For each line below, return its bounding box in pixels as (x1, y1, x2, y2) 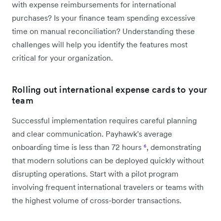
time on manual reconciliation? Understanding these (12, 26, 195, 36)
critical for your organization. (12, 52, 113, 63)
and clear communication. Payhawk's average (12, 128, 172, 139)
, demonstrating (147, 142, 201, 152)
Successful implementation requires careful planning (12, 115, 197, 125)
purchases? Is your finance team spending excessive (12, 12, 195, 23)
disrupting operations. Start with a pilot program (12, 168, 179, 179)
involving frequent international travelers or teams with (12, 182, 204, 192)
